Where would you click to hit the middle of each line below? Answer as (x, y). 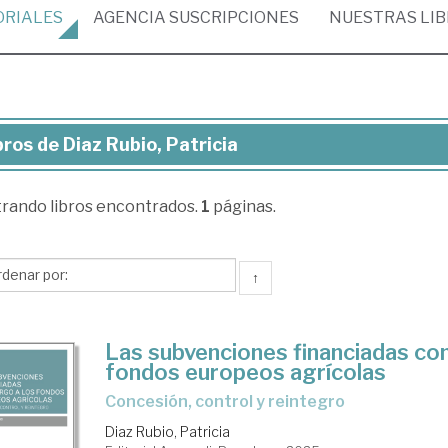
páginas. (242, 206)
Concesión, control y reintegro (231, 401)
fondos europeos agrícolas (246, 372)
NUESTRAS (374, 17)
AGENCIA (129, 17)
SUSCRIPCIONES (232, 17)
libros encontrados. (125, 206)
